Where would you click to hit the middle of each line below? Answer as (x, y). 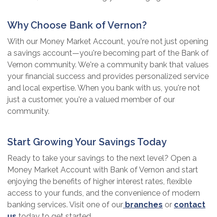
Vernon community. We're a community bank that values (108, 64)
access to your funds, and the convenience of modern (104, 193)
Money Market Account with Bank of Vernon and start (103, 170)
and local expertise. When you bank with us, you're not (104, 88)
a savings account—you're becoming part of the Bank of (108, 53)
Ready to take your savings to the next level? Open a (102, 158)
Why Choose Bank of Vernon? (77, 25)
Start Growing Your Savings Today (87, 142)
